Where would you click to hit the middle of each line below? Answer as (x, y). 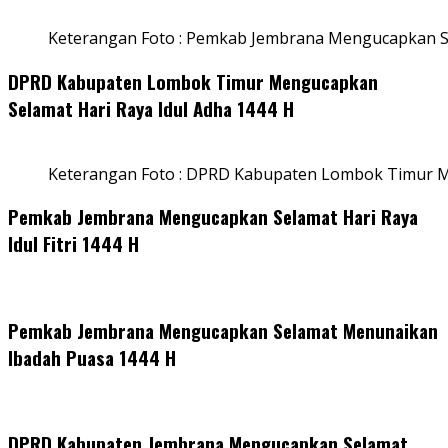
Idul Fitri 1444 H (73, 244)
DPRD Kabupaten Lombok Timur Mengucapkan (193, 81)
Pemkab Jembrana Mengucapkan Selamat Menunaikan (223, 330)
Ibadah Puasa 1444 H (92, 357)
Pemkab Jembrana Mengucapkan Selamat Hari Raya (213, 217)
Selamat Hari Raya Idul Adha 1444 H (151, 108)
